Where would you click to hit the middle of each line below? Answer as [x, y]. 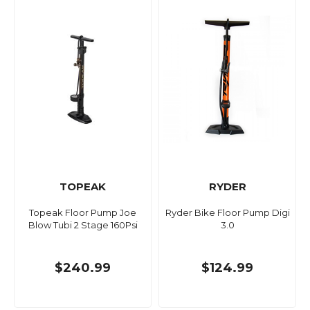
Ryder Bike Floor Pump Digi [227, 213]
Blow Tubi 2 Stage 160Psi [83, 225]
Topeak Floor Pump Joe [83, 213]
